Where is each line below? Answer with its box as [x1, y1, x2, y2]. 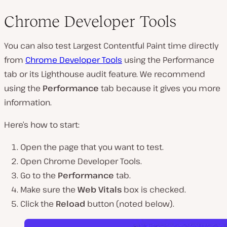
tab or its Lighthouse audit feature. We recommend [4, 68, 205, 80]
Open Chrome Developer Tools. [20, 156, 142, 167]
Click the [20, 198, 56, 210]
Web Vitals [78, 184, 122, 196]
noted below [119, 198, 170, 210]
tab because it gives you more [101, 83, 220, 94]
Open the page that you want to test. [20, 141, 164, 153]
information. [4, 97, 52, 108]
